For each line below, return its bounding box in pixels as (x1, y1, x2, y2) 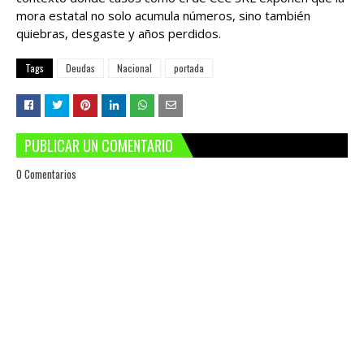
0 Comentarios (16, 166, 76, 183)
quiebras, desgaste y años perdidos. (16, 25, 221, 42)
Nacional (117, 61, 152, 76)
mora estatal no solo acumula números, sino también (16, 7, 310, 24)
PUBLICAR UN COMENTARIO (24, 135, 173, 157)
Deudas (66, 61, 95, 76)
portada (174, 61, 204, 76)
